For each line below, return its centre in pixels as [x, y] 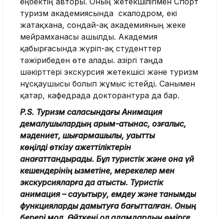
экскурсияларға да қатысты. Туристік [92, 182]
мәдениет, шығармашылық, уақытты [88, 135]
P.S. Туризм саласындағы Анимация [91, 112]
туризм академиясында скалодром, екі [99, 13]
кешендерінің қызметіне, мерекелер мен [97, 170]
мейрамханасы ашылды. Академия [89, 36]
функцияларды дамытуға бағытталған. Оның [108, 206]
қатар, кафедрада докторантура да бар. [100, 95]
